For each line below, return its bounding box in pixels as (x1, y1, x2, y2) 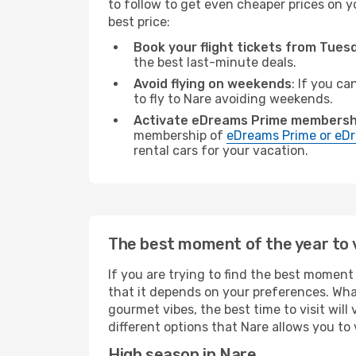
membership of (133, 128, 226, 143)
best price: (108, 14, 170, 29)
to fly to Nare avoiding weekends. (133, 91, 333, 106)
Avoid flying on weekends (133, 76, 292, 91)
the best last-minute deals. (133, 55, 296, 70)
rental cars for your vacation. (133, 143, 308, 158)
